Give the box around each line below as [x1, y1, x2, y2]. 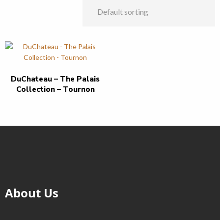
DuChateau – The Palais [11, 74, 100, 84]
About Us [5, 184, 58, 201]
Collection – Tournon [16, 84, 95, 95]
